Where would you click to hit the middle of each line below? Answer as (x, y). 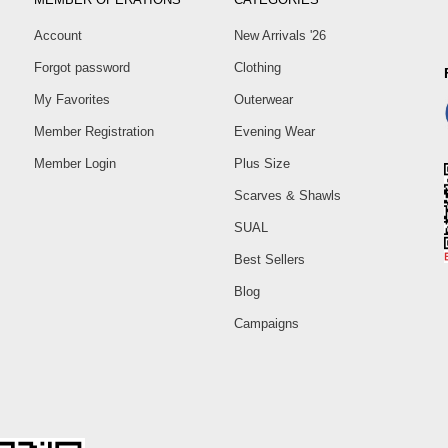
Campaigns (266, 324)
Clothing (257, 68)
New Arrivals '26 (280, 36)
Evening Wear (274, 132)
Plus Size (262, 164)
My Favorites (72, 100)
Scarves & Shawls (287, 196)
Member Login (75, 164)
